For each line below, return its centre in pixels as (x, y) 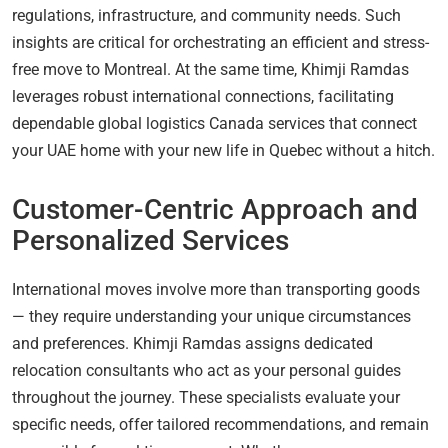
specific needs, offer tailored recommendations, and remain (220, 424)
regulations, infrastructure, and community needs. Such (206, 15)
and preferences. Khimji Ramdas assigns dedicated (192, 343)
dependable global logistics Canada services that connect (214, 123)
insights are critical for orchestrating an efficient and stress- (220, 42)
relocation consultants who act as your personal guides (206, 370)
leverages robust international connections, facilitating (203, 96)
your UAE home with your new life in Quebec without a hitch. (223, 150)
